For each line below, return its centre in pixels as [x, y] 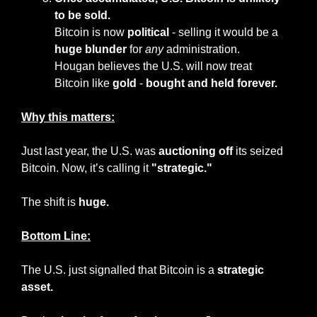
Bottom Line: [56, 236]
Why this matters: [68, 117]
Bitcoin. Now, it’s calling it [86, 168]
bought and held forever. [212, 83]
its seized [258, 151]
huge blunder [91, 50]
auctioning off [196, 151]
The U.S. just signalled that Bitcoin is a [119, 270]
